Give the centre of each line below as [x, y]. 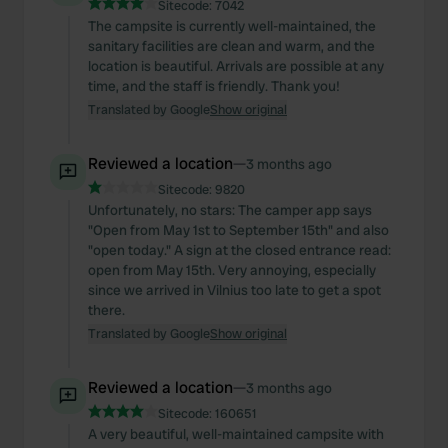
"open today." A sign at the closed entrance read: [239, 250]
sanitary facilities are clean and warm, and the [231, 46]
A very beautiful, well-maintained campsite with [236, 434]
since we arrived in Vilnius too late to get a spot [234, 290]
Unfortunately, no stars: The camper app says [230, 210]
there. [106, 310]
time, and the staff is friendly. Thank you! [214, 86]
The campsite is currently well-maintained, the [232, 26]
